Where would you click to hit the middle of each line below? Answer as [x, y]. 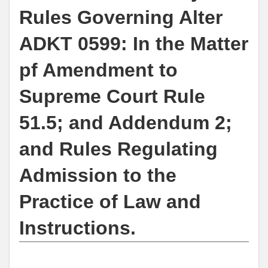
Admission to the [98, 176]
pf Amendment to [98, 70]
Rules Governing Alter [121, 18]
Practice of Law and [110, 202]
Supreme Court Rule [112, 97]
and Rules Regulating [118, 149]
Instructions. [77, 228]
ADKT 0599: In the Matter [134, 44]
